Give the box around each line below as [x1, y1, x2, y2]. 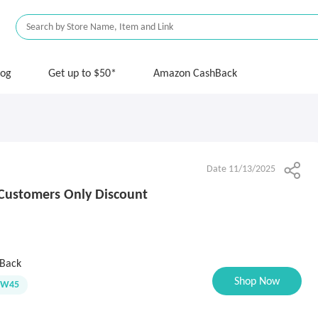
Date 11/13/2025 [207, 164, 275, 175]
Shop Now [234, 276, 280, 287]
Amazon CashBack [153, 68, 237, 79]
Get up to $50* [48, 68, 116, 79]
